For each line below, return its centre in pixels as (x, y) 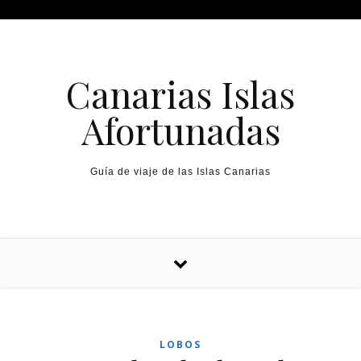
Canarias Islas (180, 93)
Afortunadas (180, 130)
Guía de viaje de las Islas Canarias (180, 172)
